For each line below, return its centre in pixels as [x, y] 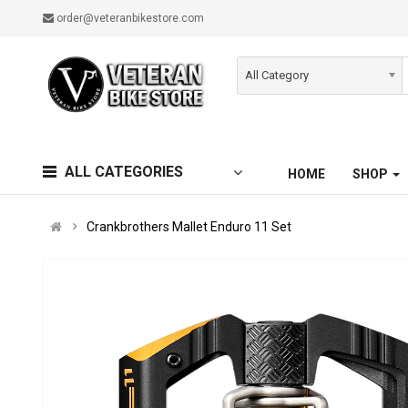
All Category [277, 75]
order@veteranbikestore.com [129, 18]
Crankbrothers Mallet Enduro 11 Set [189, 227]
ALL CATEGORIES [124, 172]
